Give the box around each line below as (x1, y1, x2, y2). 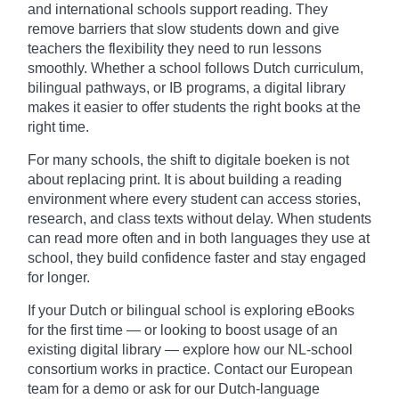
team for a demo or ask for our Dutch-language (28, 381, 320, 397)
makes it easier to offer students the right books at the (28, 100, 361, 116)
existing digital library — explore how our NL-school (28, 342, 353, 358)
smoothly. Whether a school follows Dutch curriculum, (28, 61, 363, 77)
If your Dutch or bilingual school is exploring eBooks (28, 303, 354, 319)
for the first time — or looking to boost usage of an (28, 322, 338, 338)
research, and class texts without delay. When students (28, 211, 371, 227)
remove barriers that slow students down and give (28, 21, 339, 37)
